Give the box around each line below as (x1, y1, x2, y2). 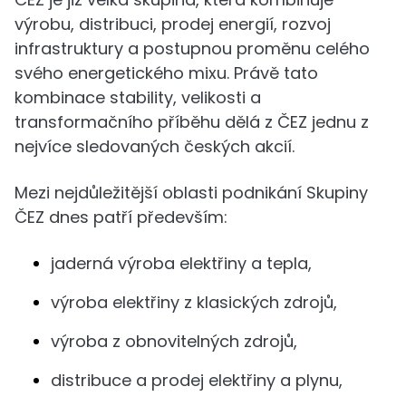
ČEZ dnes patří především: (14, 206, 227, 228)
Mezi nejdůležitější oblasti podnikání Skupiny (14, 181, 368, 204)
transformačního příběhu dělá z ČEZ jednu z (14, 111, 369, 133)
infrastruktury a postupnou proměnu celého (14, 37, 370, 60)
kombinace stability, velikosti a (14, 86, 261, 109)
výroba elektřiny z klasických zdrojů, (51, 291, 337, 314)
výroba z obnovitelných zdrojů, (51, 330, 297, 353)
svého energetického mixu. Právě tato (14, 62, 318, 84)
